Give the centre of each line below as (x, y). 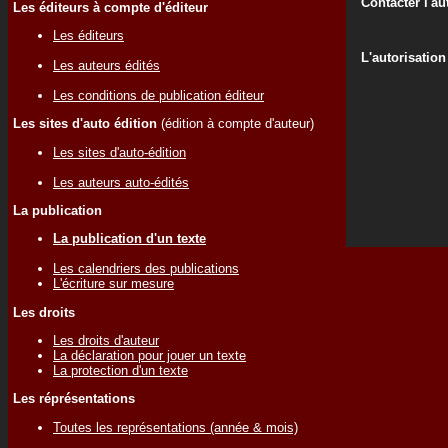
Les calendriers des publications (146, 269)
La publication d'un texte (129, 239)
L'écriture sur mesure (113, 284)
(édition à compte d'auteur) (235, 124)
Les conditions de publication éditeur (158, 95)
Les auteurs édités (106, 65)
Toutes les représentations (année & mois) (175, 427)
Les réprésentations (74, 399)
